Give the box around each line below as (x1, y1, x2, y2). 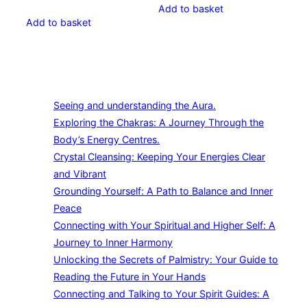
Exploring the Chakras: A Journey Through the (53, 116, 264, 129)
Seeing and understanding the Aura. (53, 99, 216, 112)
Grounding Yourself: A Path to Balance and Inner (53, 185, 273, 197)
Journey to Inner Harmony (53, 236, 173, 249)
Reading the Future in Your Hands (53, 271, 206, 283)
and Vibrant (53, 168, 106, 180)
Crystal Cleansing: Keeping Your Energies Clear (53, 151, 265, 163)
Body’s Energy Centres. (53, 134, 160, 146)
